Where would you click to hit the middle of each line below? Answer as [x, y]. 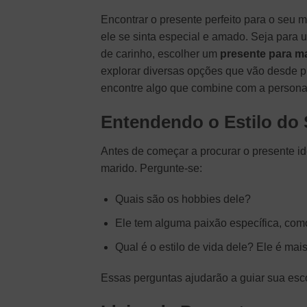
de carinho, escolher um [160, 53]
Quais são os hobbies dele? [183, 199]
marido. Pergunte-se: [151, 168]
